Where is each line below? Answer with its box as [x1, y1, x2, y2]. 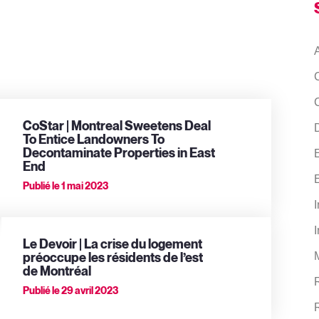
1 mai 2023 [60, 180, 109, 192]
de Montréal [23, 264, 92, 278]
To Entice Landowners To [23, 132, 165, 147]
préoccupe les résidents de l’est [23, 251, 204, 265]
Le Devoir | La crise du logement [23, 237, 203, 251]
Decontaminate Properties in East [23, 146, 216, 160]
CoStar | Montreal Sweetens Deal [23, 119, 211, 133]
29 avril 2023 [60, 285, 119, 296]
